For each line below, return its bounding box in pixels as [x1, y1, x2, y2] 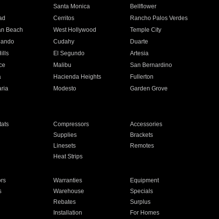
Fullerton [130, 73, 154, 80]
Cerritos [53, 15, 74, 22]
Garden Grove [130, 85, 168, 92]
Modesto [53, 85, 76, 92]
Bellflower [130, 3, 157, 10]
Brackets [130, 131, 153, 138]
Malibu [53, 62, 71, 68]
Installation [53, 209, 82, 216]
